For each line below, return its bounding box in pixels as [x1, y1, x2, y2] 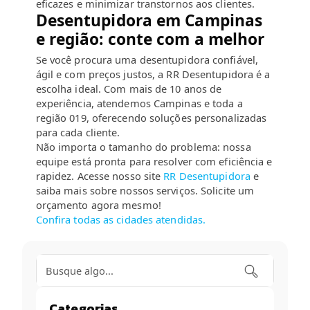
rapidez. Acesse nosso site [35, 169, 161, 183]
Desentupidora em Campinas [35, 9, 263, 31]
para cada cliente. [35, 125, 120, 140]
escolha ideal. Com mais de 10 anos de [35, 82, 222, 96]
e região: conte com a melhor [35, 28, 265, 50]
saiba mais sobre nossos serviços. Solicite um [35, 183, 255, 198]
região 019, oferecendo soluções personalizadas [35, 111, 267, 125]
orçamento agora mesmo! [35, 198, 161, 212]
